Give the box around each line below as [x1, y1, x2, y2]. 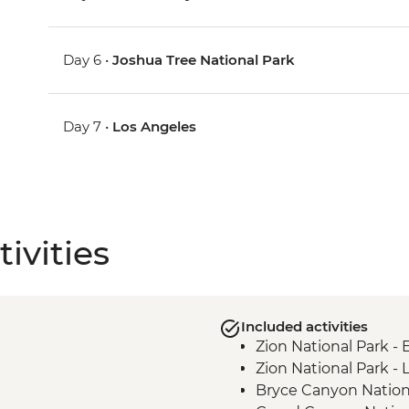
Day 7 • [63, 118, 113, 136]
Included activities [240, 318, 368, 336]
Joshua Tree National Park [112, 51, 296, 69]
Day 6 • [63, 51, 113, 69]
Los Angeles [112, 118, 197, 136]
